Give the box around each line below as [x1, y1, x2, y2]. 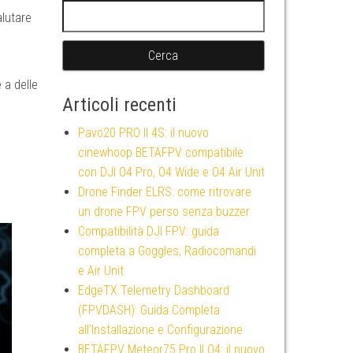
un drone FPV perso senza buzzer [77, 204, 250, 219]
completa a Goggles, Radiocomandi [77, 243, 256, 258]
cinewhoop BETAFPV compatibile [77, 145, 243, 160]
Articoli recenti [61, 94, 176, 116]
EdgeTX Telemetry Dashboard [77, 283, 229, 298]
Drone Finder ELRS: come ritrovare [77, 184, 251, 199]
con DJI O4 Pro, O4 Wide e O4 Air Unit [77, 165, 265, 180]
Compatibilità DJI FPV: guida [77, 224, 219, 239]
